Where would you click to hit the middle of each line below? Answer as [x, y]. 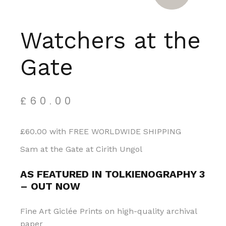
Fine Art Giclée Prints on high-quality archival [109, 211]
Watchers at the [111, 40]
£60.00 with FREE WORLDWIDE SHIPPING [101, 131]
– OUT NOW [50, 186]
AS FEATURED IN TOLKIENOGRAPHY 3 [113, 174]
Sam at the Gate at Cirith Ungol [81, 149]
